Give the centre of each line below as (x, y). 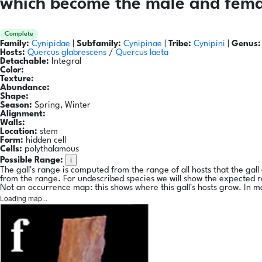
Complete (19, 35)
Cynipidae (52, 44)
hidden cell (45, 141)
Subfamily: (99, 44)
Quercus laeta (142, 53)
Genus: (246, 44)
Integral (65, 62)
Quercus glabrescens (67, 53)
